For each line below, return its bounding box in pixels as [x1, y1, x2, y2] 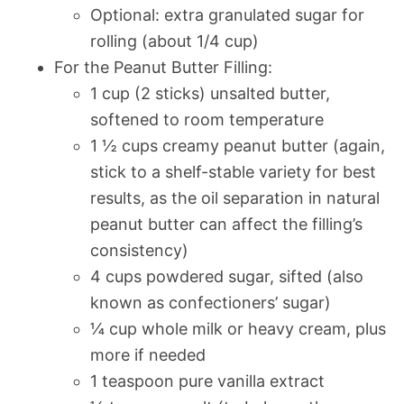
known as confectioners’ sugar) [90, 292, 331, 312]
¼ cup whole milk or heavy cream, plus [90, 318, 386, 338]
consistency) [90, 240, 188, 260]
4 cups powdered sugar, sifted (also [90, 266, 363, 286]
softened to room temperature [90, 109, 324, 129]
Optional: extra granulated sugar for [90, 5, 364, 24]
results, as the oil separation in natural [90, 188, 380, 207]
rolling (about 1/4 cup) [90, 31, 259, 50]
